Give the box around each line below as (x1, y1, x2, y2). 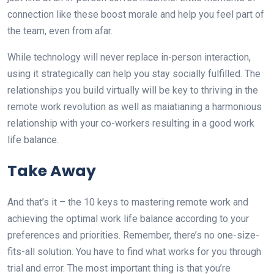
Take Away (7, 160, 96, 182)
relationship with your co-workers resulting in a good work (7, 117, 254, 130)
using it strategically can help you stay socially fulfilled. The (7, 68, 261, 80)
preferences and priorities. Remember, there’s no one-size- (7, 229, 259, 242)
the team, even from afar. (7, 25, 113, 37)
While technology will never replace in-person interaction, (7, 51, 251, 64)
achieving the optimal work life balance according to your (7, 213, 249, 225)
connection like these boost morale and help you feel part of (7, 9, 264, 21)
